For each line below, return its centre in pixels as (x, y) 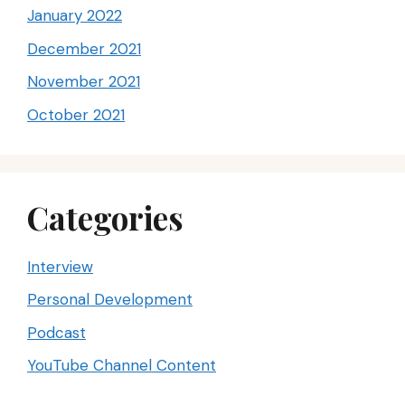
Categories (105, 217)
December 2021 (84, 48)
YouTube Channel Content (122, 366)
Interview (60, 266)
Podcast (57, 332)
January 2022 (75, 16)
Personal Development (110, 300)
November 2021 (84, 82)
